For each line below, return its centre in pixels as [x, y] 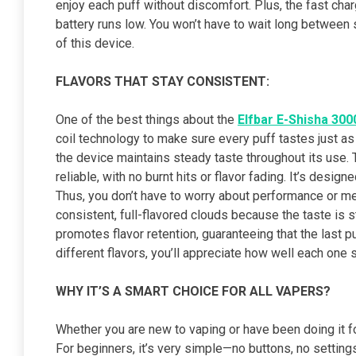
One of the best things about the [147, 120]
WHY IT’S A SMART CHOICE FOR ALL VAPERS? [193, 292]
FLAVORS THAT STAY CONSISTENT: [163, 82]
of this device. [95, 44]
